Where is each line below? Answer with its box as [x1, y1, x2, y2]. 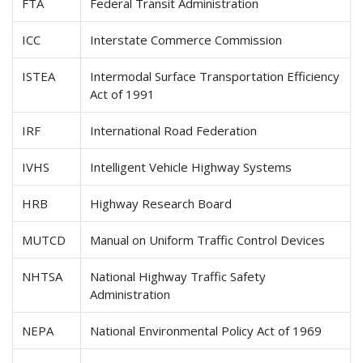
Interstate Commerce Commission [90, 31, 283, 48]
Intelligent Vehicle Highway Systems [90, 158, 293, 175]
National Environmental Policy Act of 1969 [90, 322, 322, 339]
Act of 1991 [90, 85, 156, 102]
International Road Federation [90, 122, 258, 139]
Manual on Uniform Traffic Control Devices [90, 231, 326, 248]
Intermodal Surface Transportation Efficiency [90, 67, 340, 84]
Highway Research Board [90, 194, 233, 211]
